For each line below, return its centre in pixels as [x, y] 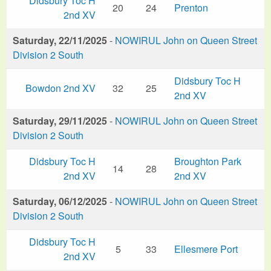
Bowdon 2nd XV [60, 88]
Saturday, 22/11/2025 [60, 40]
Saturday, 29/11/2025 [60, 120]
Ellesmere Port [206, 249]
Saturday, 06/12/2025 [60, 201]
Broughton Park [208, 161]
